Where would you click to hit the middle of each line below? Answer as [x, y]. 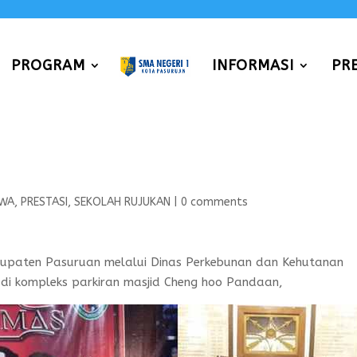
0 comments [215, 202]
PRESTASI [45, 202]
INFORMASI [253, 65]
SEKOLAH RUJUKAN [123, 202]
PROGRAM [49, 65]
